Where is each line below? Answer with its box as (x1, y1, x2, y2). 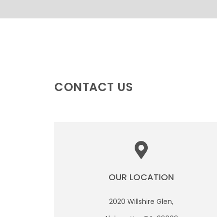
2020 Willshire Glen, (109, 197, 174, 206)
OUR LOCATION (108, 171, 174, 183)
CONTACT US (54, 79, 133, 95)
